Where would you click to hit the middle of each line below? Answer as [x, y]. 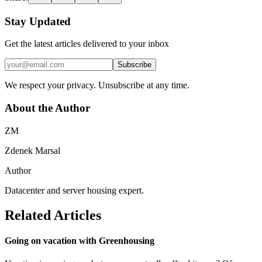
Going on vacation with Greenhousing [80, 240]
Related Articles [53, 215]
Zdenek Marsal [32, 150]
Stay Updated [38, 21]
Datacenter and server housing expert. [74, 190]
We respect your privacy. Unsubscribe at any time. [97, 85]
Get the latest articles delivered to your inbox [87, 44]
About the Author [47, 108]
